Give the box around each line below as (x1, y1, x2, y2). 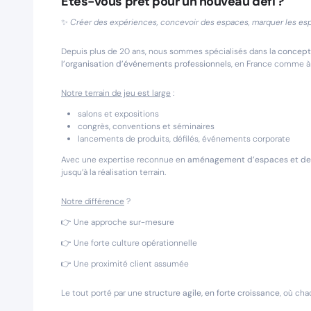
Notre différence (61, 196, 124, 207)
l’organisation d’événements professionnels (61, 58, 231, 69)
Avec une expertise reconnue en (61, 154, 187, 165)
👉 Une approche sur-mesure (61, 217, 174, 228)
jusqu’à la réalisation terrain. (61, 167, 166, 178)
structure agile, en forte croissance (144, 287, 280, 299)
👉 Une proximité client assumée (61, 258, 189, 269)
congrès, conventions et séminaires (78, 121, 215, 132)
